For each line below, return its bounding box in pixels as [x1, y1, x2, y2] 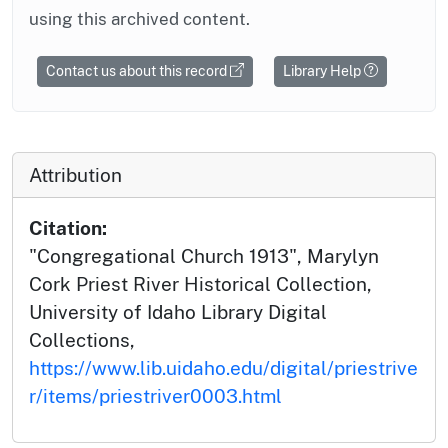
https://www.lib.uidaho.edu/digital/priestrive [29, 356, 418, 379]
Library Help [283, 62, 364, 79]
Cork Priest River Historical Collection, [29, 272, 372, 295]
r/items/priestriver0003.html [29, 384, 282, 407]
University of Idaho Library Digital [29, 300, 327, 323]
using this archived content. [29, 8, 250, 29]
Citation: [29, 216, 107, 239]
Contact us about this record [46, 62, 230, 79]
